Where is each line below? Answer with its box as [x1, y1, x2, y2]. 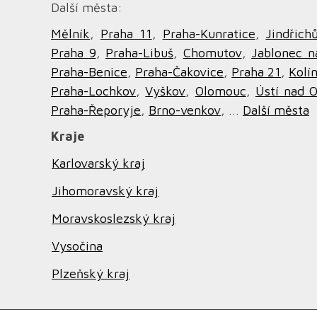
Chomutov [183, 45, 242, 60]
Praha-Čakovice [135, 64, 224, 79]
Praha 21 [231, 64, 282, 79]
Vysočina [52, 238, 103, 253]
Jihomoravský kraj [52, 183, 158, 198]
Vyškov [145, 83, 186, 98]
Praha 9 [51, 45, 96, 60]
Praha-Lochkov [51, 83, 136, 98]
